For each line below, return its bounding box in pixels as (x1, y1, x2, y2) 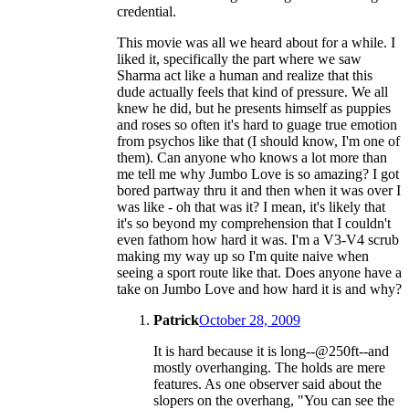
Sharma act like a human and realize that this (117, 68, 372, 84)
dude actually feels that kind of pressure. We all (117, 84, 388, 100)
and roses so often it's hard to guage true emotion (117, 117, 397, 133)
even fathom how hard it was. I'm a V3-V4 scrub (117, 232, 399, 248)
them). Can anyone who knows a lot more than (117, 150, 387, 166)
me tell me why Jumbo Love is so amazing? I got (117, 166, 399, 183)
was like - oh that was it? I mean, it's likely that (117, 199, 385, 215)
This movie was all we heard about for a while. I (117, 35, 395, 51)
